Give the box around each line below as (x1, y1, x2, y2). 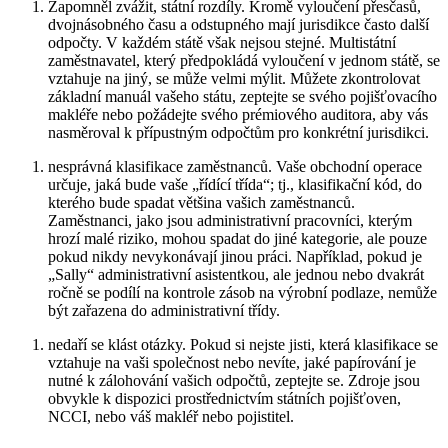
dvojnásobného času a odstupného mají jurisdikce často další (48, 15, 429, 33)
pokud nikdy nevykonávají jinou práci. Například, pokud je (48, 247, 422, 265)
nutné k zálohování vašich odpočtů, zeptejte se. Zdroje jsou (48, 371, 420, 389)
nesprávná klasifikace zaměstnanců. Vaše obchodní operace (48, 157, 422, 175)
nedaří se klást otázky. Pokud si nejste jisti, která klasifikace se (48, 335, 438, 353)
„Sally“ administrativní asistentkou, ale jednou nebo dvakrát (48, 265, 424, 283)
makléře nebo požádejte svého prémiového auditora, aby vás (48, 105, 428, 123)
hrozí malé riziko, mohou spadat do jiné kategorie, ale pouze (48, 229, 427, 247)
